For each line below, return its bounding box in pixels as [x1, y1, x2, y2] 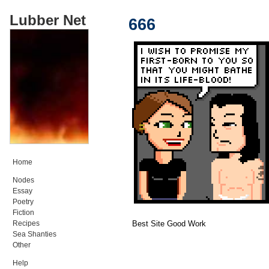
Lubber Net [10, 12, 86, 28]
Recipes [13, 219, 40, 228]
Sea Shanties [13, 229, 56, 238]
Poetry [13, 197, 34, 206]
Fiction [13, 208, 34, 217]
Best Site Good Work [132, 219, 206, 228]
